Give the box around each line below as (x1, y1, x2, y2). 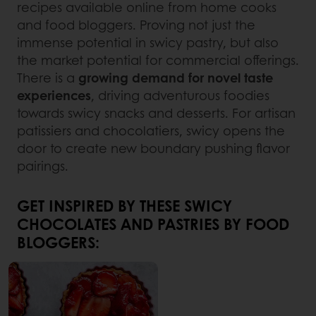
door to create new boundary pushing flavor (17, 139, 290, 158)
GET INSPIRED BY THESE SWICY (17, 194, 232, 217)
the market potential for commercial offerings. (17, 51, 299, 70)
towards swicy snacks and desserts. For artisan (17, 104, 296, 123)
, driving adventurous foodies (91, 86, 269, 105)
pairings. (17, 157, 72, 176)
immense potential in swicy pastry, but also (17, 33, 279, 52)
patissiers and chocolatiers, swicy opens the (17, 121, 285, 140)
